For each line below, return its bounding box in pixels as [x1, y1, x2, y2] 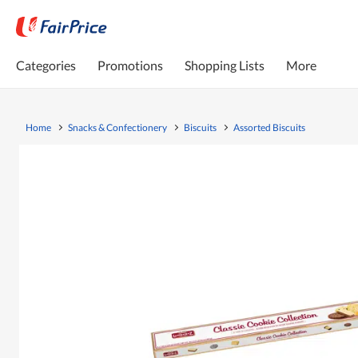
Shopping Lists [185, 57, 265, 73]
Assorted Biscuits [233, 121, 305, 133]
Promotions [97, 57, 163, 73]
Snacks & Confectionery [68, 121, 167, 133]
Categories [16, 57, 76, 73]
